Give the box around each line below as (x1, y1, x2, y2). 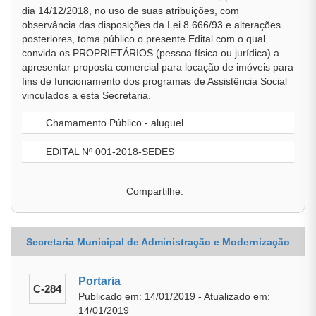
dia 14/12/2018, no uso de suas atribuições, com (22, 5, 239, 16)
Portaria (78, 275, 121, 287)
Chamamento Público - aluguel (43, 117, 183, 128)
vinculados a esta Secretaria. (22, 90, 151, 101)
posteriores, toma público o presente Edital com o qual (22, 33, 265, 44)
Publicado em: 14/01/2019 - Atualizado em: (78, 291, 270, 302)
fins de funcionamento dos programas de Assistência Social (22, 75, 287, 87)
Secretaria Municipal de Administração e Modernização (26, 236, 290, 248)
